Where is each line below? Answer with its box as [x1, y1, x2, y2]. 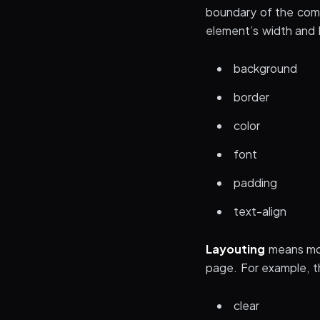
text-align [234, 204, 286, 219]
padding [234, 175, 277, 190]
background [234, 61, 297, 76]
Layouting [206, 241, 265, 256]
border [234, 89, 269, 104]
